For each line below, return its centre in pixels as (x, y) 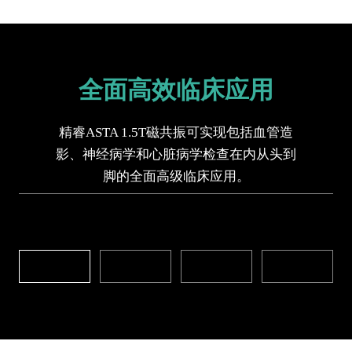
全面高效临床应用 (176, 92)
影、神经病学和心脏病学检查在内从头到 (176, 155)
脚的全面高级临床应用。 (176, 177)
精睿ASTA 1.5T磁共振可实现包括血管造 (176, 133)
